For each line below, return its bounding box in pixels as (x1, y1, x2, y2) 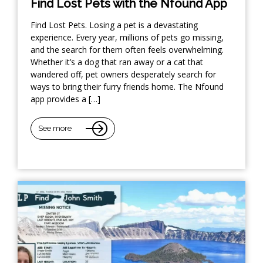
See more (38, 124, 72, 133)
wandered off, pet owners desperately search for (31, 68, 216, 80)
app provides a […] (31, 93, 100, 104)
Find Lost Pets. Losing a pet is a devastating (31, 19, 198, 31)
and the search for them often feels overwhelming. (31, 43, 224, 55)
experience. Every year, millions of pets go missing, (31, 31, 224, 43)
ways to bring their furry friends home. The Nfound (31, 80, 224, 92)
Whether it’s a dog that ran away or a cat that (31, 56, 203, 68)
